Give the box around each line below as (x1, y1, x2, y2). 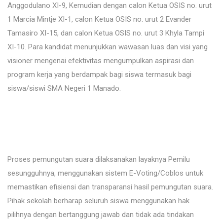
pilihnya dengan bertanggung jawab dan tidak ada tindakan (7, 210, 194, 220)
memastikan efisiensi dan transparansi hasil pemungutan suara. (7, 183, 213, 192)
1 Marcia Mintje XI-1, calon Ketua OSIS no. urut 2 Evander (7, 15, 191, 24)
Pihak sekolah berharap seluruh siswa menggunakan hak (7, 196, 189, 206)
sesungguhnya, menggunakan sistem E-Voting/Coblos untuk (7, 169, 203, 178)
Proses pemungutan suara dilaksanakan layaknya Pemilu (7, 155, 190, 164)
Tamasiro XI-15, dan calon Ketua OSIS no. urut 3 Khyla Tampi (7, 29, 204, 38)
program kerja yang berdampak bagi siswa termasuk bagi (7, 70, 191, 79)
